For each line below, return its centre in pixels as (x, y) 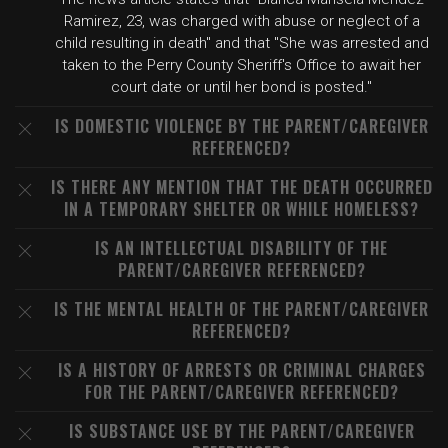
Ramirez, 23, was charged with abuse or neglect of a (241, 21)
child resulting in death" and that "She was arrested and (241, 43)
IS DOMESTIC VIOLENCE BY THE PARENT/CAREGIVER (241, 126)
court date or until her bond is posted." (241, 87)
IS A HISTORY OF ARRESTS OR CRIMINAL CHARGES (241, 370)
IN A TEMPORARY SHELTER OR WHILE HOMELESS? (241, 209)
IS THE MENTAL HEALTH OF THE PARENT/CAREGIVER (241, 309)
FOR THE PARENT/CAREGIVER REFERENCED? (241, 392)
